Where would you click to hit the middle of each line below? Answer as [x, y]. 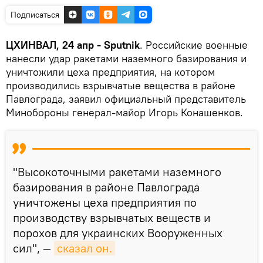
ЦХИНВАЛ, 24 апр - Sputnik [73, 45]
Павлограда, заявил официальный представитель [126, 99]
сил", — [33, 248]
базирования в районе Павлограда [106, 187]
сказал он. [85, 248]
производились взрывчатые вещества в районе [121, 85]
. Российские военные [194, 45]
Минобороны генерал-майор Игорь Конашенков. [124, 112]
